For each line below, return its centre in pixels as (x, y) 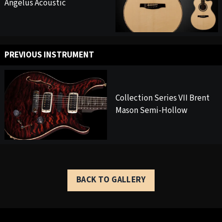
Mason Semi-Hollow (151, 111)
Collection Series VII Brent (162, 98)
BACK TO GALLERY (111, 180)
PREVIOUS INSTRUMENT (49, 55)
